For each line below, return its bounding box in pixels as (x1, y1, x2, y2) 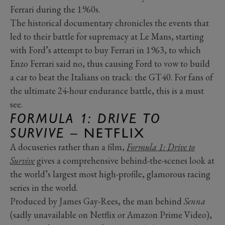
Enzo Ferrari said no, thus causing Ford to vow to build (10, 57, 210, 69)
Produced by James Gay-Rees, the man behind (10, 195, 184, 207)
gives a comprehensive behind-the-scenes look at (35, 154, 214, 166)
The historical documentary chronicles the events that (10, 17, 209, 29)
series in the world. (10, 181, 78, 193)
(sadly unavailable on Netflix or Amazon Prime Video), (10, 208, 212, 220)
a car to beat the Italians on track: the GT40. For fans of (10, 71, 213, 83)
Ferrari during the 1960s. (10, 3, 100, 15)
